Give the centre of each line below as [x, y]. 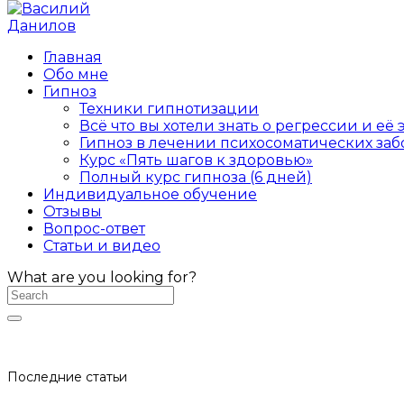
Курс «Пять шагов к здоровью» [196, 160]
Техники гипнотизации [169, 109]
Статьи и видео [102, 246]
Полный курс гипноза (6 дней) [196, 177]
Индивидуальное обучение [150, 194]
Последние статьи [67, 376]
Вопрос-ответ [94, 229]
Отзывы [73, 211]
